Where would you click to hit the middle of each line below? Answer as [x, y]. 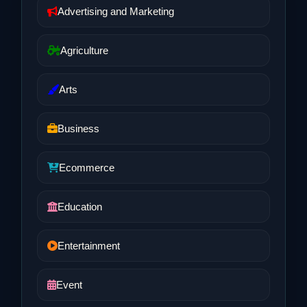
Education [80, 207]
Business [78, 128]
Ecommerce [87, 168]
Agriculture [84, 50]
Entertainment [89, 246]
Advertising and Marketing [116, 11]
